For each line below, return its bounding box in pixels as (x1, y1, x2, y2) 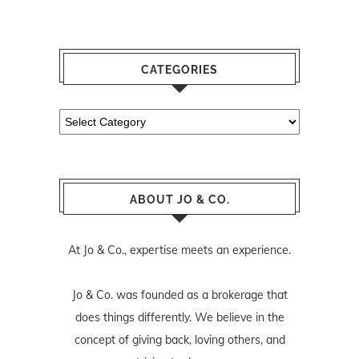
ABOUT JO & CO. (129, 192, 230, 206)
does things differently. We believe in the (75, 309, 284, 325)
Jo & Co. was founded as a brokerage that (71, 287, 288, 302)
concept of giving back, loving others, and (74, 332, 285, 347)
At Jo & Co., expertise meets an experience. (68, 242, 291, 257)
